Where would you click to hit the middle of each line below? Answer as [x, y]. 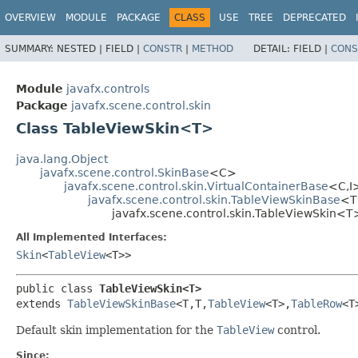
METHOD [213, 48]
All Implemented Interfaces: [91, 238]
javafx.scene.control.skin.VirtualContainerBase [196, 187]
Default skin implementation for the [116, 330]
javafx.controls [108, 89]
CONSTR [163, 48]
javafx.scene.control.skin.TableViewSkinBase [214, 200]
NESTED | [81, 48]
